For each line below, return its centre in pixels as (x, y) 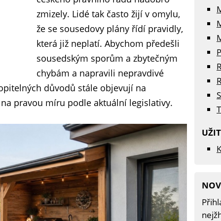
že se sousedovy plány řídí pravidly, (110, 29)
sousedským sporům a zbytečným (107, 58)
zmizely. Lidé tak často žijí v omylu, (108, 14)
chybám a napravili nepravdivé (100, 73)
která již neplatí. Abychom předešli (108, 43)
